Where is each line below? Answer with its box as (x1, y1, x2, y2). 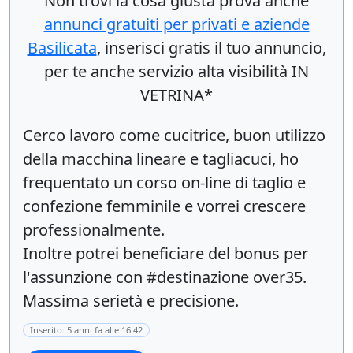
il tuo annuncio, (210, 37, 326, 59)
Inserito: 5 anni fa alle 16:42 (30, 324, 143, 336)
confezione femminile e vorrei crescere (23, 195, 306, 217)
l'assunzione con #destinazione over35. (23, 266, 307, 288)
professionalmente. (23, 219, 165, 241)
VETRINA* (140, 84, 213, 106)
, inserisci (96, 37, 169, 59)
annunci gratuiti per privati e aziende (43, 13, 310, 35)
